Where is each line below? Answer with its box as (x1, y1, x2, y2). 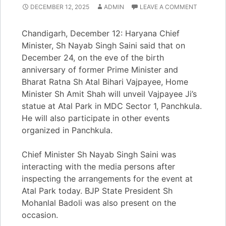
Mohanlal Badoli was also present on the (22, 198, 176, 208)
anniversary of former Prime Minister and (22, 65, 178, 75)
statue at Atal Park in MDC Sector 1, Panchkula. (22, 101, 202, 111)
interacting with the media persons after (22, 161, 175, 172)
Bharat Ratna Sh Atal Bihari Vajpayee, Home (22, 77, 188, 87)
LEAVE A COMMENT (140, 3, 197, 11)
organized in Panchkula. (22, 125, 112, 135)
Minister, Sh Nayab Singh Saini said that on (22, 40, 185, 50)
